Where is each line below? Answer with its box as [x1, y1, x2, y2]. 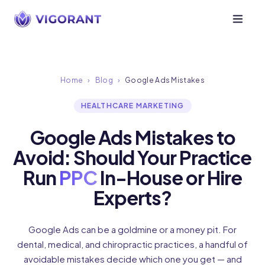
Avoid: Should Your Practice [13, 146, 252, 169]
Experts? [93, 186, 172, 209]
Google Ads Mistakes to [30, 125, 235, 149]
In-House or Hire [96, 166, 243, 189]
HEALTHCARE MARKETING [80, 101, 185, 110]
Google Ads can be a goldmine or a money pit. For [28, 224, 237, 235]
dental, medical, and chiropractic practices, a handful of [17, 238, 248, 250]
